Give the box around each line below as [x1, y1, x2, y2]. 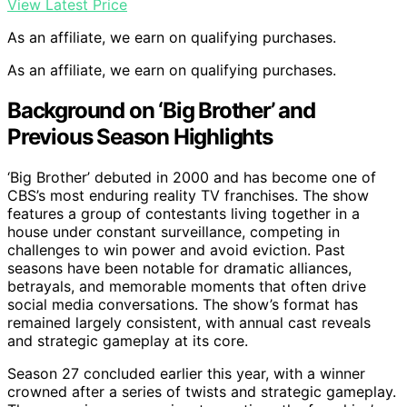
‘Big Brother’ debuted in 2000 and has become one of [7, 168, 376, 187]
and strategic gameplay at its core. [7, 332, 248, 351]
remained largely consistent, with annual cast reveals [7, 313, 371, 333]
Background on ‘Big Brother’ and [7, 97, 315, 124]
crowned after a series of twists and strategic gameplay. [7, 382, 396, 402]
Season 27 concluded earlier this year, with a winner [7, 364, 365, 383]
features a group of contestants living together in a [7, 204, 360, 223]
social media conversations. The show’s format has [7, 295, 358, 314]
